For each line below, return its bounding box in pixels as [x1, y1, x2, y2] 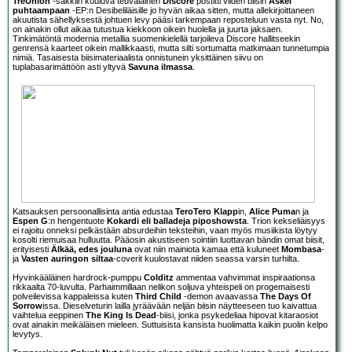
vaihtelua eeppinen [13, 310, 86, 321]
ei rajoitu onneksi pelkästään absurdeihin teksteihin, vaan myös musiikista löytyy [13, 225, 317, 236]
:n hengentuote [48, 216, 107, 226]
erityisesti [13, 244, 51, 255]
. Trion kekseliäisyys [247, 216, 325, 226]
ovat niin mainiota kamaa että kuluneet [132, 244, 281, 255]
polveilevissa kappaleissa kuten [13, 291, 135, 302]
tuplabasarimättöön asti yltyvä [13, 62, 128, 72]
